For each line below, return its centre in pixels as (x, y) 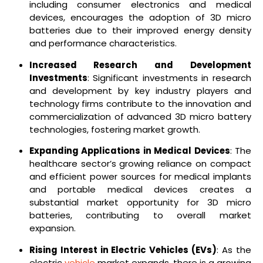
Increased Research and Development (140, 65)
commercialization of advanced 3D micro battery (140, 116)
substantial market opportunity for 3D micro (140, 203)
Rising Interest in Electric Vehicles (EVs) (123, 250)
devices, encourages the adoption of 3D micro (140, 17)
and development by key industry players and (140, 90)
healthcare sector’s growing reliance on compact (140, 164)
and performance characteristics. (103, 43)
